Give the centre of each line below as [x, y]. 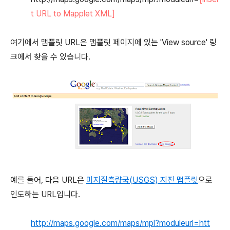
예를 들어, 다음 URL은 [48, 180]
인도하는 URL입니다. [45, 195]
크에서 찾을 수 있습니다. [50, 57]
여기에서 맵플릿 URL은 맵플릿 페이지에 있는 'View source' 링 [113, 43]
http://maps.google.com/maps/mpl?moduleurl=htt [120, 223]
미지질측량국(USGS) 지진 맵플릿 [142, 180]
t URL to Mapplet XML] [73, 14]
